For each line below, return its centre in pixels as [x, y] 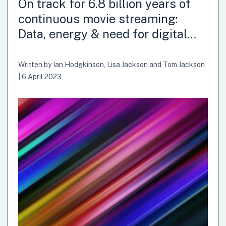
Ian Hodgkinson [78, 64]
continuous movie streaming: [98, 18]
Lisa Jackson [127, 64]
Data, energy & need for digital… [107, 34]
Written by [36, 64]
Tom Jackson [184, 64]
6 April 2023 [42, 76]
